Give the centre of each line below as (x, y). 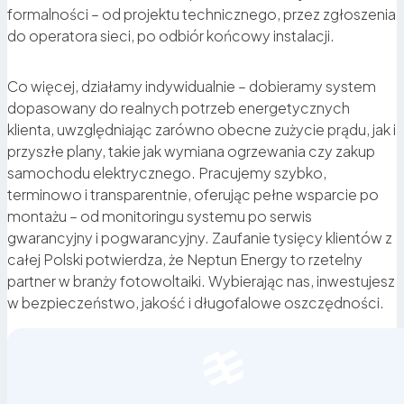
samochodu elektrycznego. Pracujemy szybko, (167, 173)
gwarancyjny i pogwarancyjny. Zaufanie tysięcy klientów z (200, 238)
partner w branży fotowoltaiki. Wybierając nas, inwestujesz (201, 281)
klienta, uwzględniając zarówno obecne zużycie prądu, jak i (202, 130)
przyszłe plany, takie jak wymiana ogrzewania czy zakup (191, 151)
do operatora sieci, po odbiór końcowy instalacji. (171, 36)
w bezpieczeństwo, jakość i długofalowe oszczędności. (196, 303)
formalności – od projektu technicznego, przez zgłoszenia (202, 14)
